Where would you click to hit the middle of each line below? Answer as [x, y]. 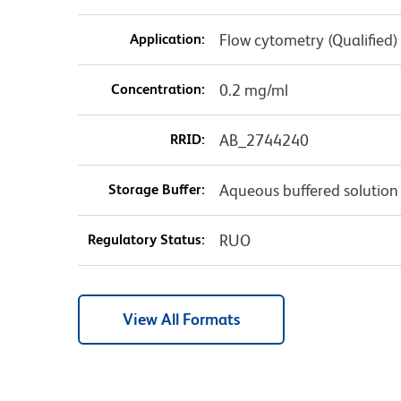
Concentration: [158, 90]
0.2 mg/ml [253, 90]
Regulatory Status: [146, 240]
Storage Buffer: [156, 190]
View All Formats [181, 320]
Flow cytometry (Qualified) [308, 40]
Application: [167, 39]
